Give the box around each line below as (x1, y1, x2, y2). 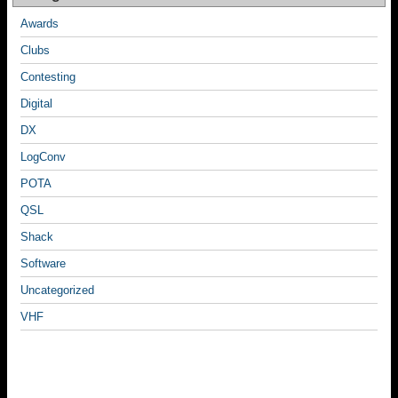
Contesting (20, 70, 76, 84)
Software (20, 257, 66, 270)
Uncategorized (20, 283, 94, 297)
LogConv (20, 150, 66, 163)
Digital (20, 97, 52, 110)
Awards (20, 17, 59, 30)
